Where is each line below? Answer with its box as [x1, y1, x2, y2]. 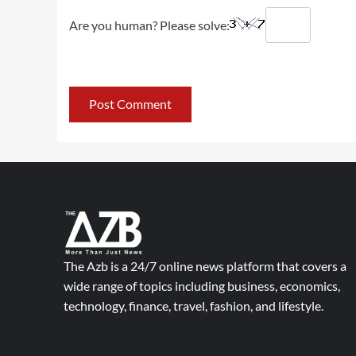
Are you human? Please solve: [69, 17, 230, 33]
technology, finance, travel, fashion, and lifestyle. [63, 297, 323, 313]
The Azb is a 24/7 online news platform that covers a [63, 257, 346, 273]
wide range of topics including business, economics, [63, 277, 340, 293]
